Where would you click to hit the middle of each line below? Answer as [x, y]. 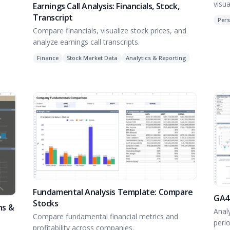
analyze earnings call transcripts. [86, 42]
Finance [48, 58]
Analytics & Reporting [156, 58]
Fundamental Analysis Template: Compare [113, 192]
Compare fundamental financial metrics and [106, 216]
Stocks [46, 203]
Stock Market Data [92, 58]
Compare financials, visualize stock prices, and [110, 31]
